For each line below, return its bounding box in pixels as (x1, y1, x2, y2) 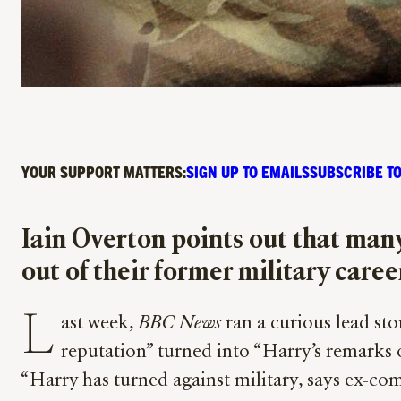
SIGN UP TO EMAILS (186, 160, 310, 182)
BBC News (138, 315, 221, 334)
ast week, (61, 315, 138, 334)
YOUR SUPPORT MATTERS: (21, 160, 186, 182)
